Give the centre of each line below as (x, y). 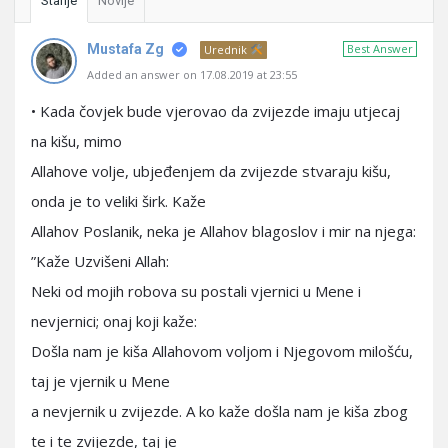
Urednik (227, 49)
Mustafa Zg (125, 49)
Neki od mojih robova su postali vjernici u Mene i (196, 291)
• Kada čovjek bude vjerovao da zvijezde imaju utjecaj (215, 111)
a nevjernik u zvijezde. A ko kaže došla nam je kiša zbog (219, 411)
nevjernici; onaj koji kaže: (114, 321)
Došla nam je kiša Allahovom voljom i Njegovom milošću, (222, 351)
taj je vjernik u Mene (100, 381)
